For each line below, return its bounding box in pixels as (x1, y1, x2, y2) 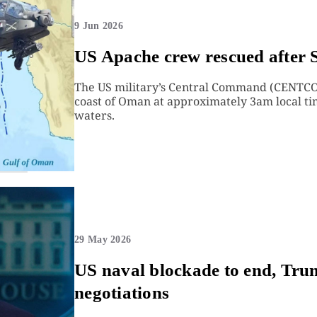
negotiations (74, 282, 170, 302)
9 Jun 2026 (74, 21, 123, 32)
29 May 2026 (74, 234, 132, 245)
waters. (74, 108, 115, 124)
